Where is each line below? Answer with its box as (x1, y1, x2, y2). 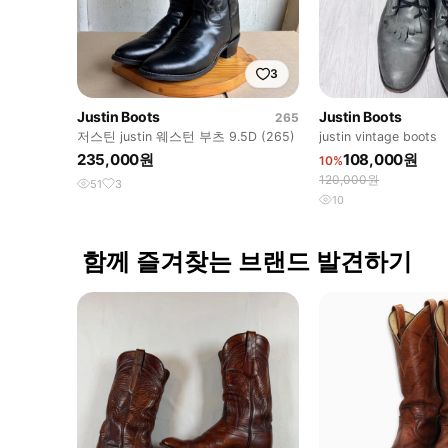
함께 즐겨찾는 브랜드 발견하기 (82, 246, 412, 276)
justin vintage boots (319, 128, 437, 144)
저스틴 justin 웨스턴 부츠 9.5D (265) (77, 128, 295, 144)
